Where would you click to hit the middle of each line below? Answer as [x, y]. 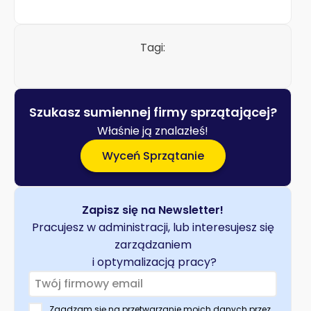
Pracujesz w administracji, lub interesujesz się [153, 227]
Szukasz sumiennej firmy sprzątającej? [153, 112]
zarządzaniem [153, 244]
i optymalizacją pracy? [153, 262]
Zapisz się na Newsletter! [153, 210]
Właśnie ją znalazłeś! [153, 131]
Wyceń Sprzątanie [153, 155]
